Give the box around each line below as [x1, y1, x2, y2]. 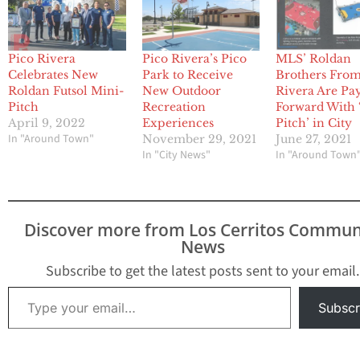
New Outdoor [141, 84, 221, 99]
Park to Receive [141, 67, 233, 83]
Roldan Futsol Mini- [8, 84, 124, 99]
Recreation [141, 100, 206, 115]
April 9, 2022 [8, 116, 85, 131]
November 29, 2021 [141, 132, 256, 147]
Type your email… [7, 278, 46, 295]
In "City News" [141, 147, 211, 164]
